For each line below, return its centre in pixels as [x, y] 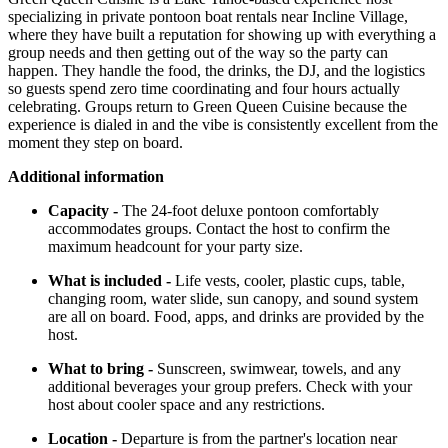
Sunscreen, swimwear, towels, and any [279, 369]
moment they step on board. [95, 143]
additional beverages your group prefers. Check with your [230, 387]
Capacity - [85, 211]
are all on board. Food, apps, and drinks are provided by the [236, 317]
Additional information [86, 177]
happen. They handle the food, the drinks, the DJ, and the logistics [216, 71]
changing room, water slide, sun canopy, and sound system [233, 299]
